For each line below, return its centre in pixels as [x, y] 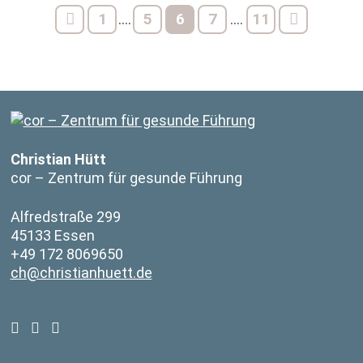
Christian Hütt [58, 159]
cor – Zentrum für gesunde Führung [126, 178]
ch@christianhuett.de [81, 273]
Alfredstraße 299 [65, 217]
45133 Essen [52, 235]
